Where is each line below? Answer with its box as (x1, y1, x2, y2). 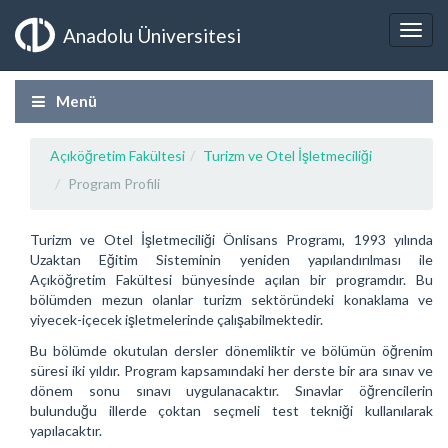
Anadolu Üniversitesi (63, 23, 241, 47)
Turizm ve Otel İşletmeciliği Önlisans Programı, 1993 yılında (30, 231, 433, 248)
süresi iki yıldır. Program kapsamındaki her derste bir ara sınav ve (30, 361, 433, 379)
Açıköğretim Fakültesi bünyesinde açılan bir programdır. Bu (30, 271, 433, 288)
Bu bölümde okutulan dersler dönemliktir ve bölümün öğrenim (30, 341, 433, 359)
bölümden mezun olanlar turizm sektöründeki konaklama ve (30, 291, 433, 308)
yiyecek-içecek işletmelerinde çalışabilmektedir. (30, 311, 323, 328)
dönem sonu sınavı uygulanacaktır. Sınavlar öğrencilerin (30, 381, 433, 399)
